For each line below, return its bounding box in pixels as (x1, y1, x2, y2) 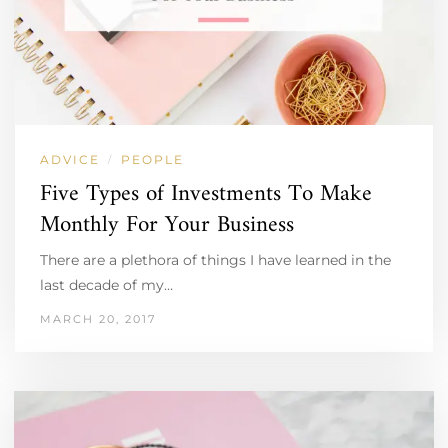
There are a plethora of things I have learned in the (40, 250, 391, 269)
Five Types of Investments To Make (40, 173, 372, 215)
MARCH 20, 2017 (40, 311, 156, 326)
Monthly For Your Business (40, 204, 294, 246)
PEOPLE (121, 151, 184, 167)
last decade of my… (40, 275, 173, 294)
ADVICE (40, 151, 100, 167)
